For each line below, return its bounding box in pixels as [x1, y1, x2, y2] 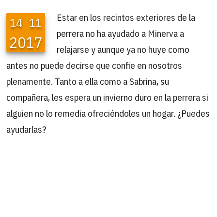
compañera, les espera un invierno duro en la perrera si [6, 91, 209, 103]
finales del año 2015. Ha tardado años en [57, 193, 209, 205]
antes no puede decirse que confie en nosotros [6, 59, 183, 71]
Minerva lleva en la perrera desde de [57, 177, 192, 189]
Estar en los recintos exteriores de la [57, 11, 196, 23]
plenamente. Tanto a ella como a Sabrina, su [6, 75, 170, 87]
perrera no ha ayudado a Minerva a [57, 27, 185, 39]
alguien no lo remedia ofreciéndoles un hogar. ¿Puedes [6, 107, 210, 119]
